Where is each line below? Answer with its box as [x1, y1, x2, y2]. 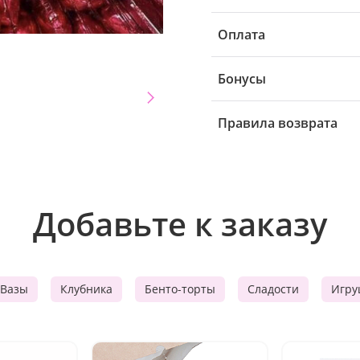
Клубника [60, 281, 112, 297]
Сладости [247, 281, 299, 297]
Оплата [218, 26, 265, 43]
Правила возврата [218, 114, 337, 132]
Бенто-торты [145, 281, 215, 297]
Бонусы [218, 70, 266, 88]
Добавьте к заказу [33, 202, 327, 246]
